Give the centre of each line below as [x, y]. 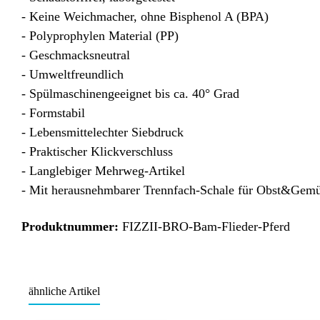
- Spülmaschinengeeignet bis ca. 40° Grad [130, 94]
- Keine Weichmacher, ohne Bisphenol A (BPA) [145, 17]
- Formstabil [53, 113]
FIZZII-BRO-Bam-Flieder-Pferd [206, 227]
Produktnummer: [72, 227]
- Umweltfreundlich [72, 75]
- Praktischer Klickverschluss [97, 152]
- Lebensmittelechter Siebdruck [102, 132]
